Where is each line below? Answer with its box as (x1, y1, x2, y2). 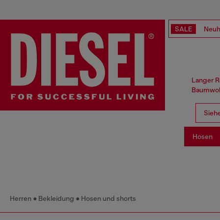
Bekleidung (38, 194, 74, 203)
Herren (10, 194, 31, 203)
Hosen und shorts (81, 194, 136, 203)
